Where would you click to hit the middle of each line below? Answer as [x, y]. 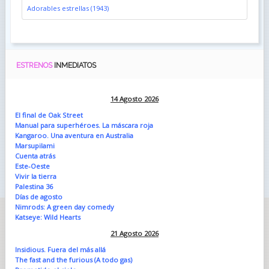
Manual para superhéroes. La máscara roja [84, 125]
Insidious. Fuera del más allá [60, 249]
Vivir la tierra [35, 176]
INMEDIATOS [75, 65]
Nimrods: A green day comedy [64, 207]
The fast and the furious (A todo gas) [73, 259]
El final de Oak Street [49, 115]
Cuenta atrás [35, 156]
